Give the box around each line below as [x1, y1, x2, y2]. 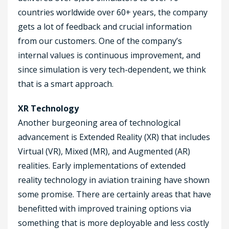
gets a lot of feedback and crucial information [18, 20, 192, 32]
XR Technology [18, 102, 79, 114]
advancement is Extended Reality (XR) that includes [18, 131, 210, 143]
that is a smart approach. [18, 78, 113, 89]
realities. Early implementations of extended [18, 159, 186, 171]
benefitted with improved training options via [18, 202, 191, 214]
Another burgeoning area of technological [18, 117, 180, 128]
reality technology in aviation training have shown [18, 174, 210, 186]
